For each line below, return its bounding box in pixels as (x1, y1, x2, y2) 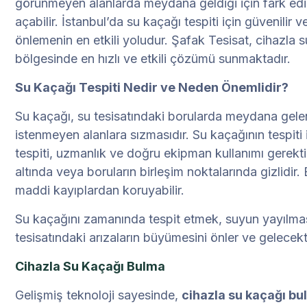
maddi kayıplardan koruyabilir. (15, 183, 184, 198)
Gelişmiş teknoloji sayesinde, (15, 288, 182, 303)
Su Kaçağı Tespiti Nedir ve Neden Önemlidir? (15, 80, 288, 95)
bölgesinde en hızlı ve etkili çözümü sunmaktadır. (15, 51, 291, 66)
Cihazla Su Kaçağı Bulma (15, 259, 165, 274)
